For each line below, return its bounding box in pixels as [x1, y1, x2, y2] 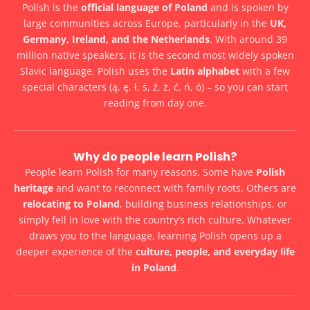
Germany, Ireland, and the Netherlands [23, 32, 210, 46]
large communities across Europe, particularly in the [24, 16, 270, 30]
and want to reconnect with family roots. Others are [53, 181, 296, 194]
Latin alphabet [170, 64, 239, 77]
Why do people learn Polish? [73, 148, 237, 165]
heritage [14, 181, 53, 194]
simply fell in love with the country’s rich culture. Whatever [19, 212, 291, 226]
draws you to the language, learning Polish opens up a [28, 228, 282, 242]
